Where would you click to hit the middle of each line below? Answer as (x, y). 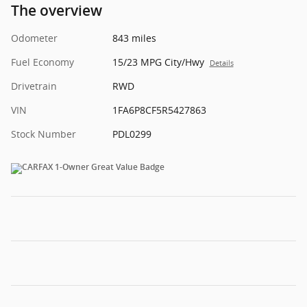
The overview (57, 11)
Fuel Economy (42, 62)
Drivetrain (34, 86)
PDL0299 (132, 134)
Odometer (34, 38)
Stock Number (44, 134)
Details (221, 63)
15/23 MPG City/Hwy (158, 62)
